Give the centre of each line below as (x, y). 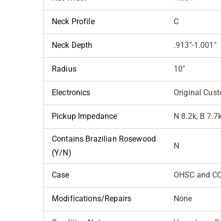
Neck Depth (72, 45)
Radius (64, 69)
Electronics (71, 93)
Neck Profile (73, 22)
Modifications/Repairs (92, 199)
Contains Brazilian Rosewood (104, 139)
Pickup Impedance (85, 116)
